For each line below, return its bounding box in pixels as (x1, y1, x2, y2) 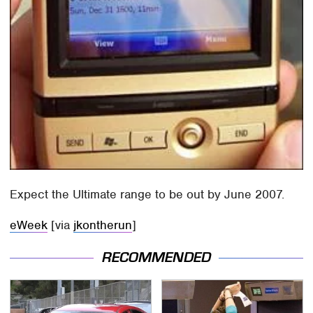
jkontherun (73, 217, 133, 233)
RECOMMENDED (102, 249, 211, 266)
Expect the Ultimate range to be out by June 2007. (10, 186, 285, 202)
